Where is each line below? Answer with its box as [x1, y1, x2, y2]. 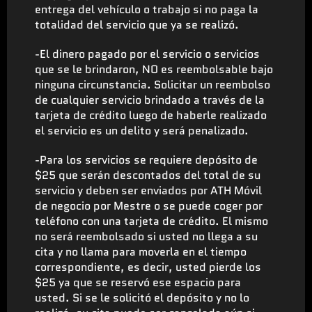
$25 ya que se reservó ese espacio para [35, 274, 241, 290]
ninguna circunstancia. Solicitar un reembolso [35, 76, 270, 93]
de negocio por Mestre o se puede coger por [35, 197, 263, 214]
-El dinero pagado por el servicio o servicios [35, 45, 260, 62]
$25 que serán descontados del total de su [35, 166, 260, 183]
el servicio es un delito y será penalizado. [35, 122, 249, 139]
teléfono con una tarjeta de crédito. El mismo [35, 212, 268, 229]
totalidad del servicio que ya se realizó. [35, 16, 239, 33]
